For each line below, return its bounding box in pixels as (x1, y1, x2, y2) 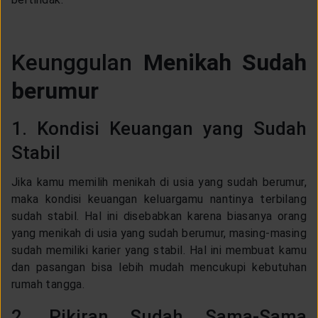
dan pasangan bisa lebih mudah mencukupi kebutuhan (11, 260, 307, 274)
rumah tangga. (11, 277, 92, 291)
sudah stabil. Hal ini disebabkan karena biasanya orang (11, 209, 307, 223)
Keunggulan (11, 48, 143, 76)
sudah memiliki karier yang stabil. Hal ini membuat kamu (11, 243, 307, 257)
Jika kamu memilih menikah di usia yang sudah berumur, (11, 175, 307, 189)
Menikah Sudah (143, 48, 307, 76)
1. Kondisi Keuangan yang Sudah (11, 117, 307, 139)
